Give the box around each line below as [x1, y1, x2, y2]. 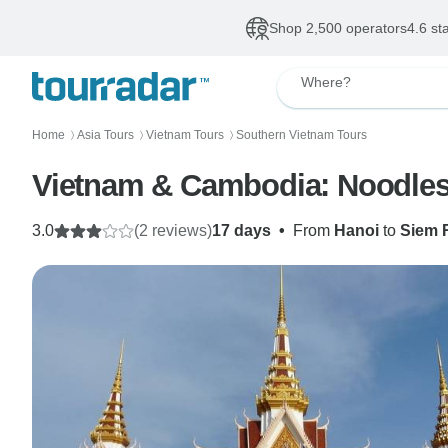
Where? [301, 74, 351, 90]
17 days [212, 222, 271, 239]
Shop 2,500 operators [268, 20, 407, 36]
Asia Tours [77, 128, 134, 142]
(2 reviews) [134, 222, 212, 239]
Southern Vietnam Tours [236, 128, 367, 142]
